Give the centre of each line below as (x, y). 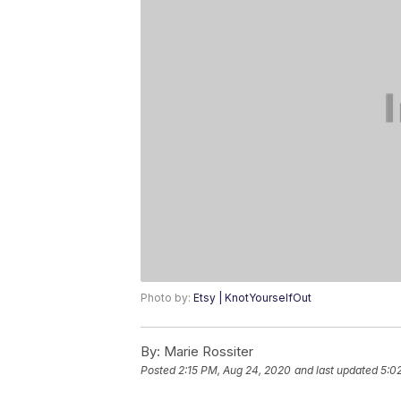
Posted (159, 371)
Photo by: (167, 298)
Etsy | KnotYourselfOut (252, 298)
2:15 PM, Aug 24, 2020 (235, 371)
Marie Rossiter (207, 352)
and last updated (336, 371)
